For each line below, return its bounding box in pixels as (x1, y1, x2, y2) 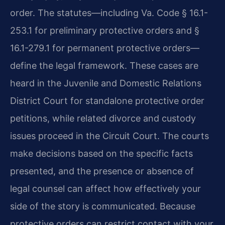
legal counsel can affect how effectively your (10, 183, 201, 194)
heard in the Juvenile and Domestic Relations (10, 77, 201, 88)
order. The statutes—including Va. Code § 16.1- (10, 7, 208, 18)
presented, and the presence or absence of (10, 165, 194, 176)
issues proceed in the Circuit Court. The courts (10, 130, 209, 141)
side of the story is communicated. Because (10, 200, 195, 211)
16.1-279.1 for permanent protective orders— (10, 42, 199, 53)
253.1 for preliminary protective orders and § (10, 25, 199, 36)
